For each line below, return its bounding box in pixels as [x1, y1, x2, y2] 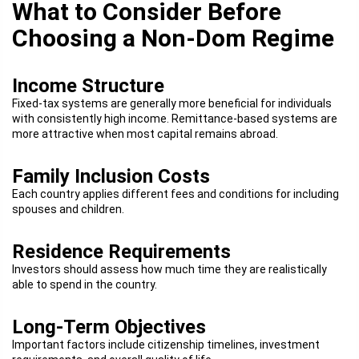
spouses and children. [12, 203, 124, 216]
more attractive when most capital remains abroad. [12, 127, 278, 140]
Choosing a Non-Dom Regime [12, 24, 334, 52]
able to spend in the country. [12, 278, 157, 291]
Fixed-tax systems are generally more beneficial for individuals [12, 97, 332, 110]
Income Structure [12, 75, 164, 97]
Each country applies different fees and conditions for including [12, 188, 339, 200]
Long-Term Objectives [12, 316, 206, 338]
